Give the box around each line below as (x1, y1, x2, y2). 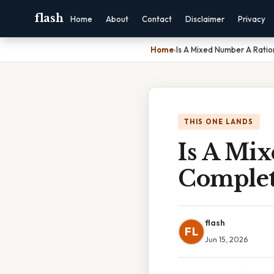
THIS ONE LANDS (184, 117, 254, 126)
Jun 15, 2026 (205, 234, 248, 244)
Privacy (237, 14, 265, 24)
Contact (141, 14, 172, 24)
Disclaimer (185, 14, 224, 24)
